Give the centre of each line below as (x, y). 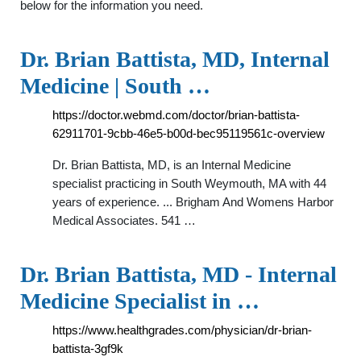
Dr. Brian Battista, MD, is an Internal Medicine (172, 165)
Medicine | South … (115, 86)
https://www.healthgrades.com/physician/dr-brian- (182, 330)
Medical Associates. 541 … (124, 220)
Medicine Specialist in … (140, 301)
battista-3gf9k (88, 349)
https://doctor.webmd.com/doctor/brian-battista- (176, 115)
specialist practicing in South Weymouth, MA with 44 (189, 183)
